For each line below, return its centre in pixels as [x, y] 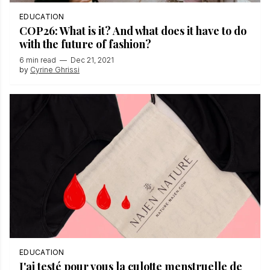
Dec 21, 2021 [92, 60]
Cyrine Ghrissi [55, 70]
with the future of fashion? [85, 44]
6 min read [38, 60]
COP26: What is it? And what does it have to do [133, 31]
